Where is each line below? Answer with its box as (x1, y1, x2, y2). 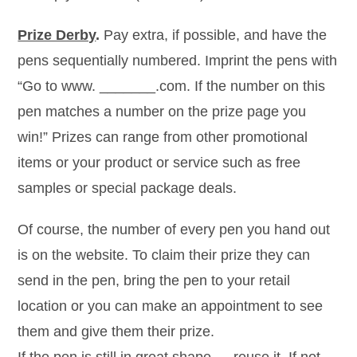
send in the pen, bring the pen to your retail (18, 273, 291, 288)
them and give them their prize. (18, 324, 215, 339)
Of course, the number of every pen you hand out (18, 222, 331, 237)
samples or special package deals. (18, 180, 237, 196)
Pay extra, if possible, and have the (100, 27, 328, 43)
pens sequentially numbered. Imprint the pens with (18, 53, 338, 69)
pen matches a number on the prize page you (18, 104, 307, 120)
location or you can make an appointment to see (18, 298, 324, 314)
